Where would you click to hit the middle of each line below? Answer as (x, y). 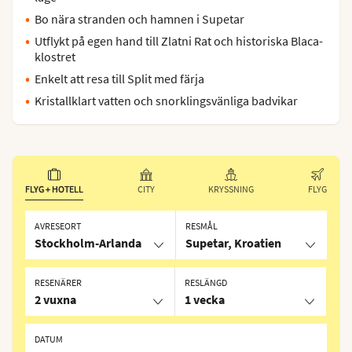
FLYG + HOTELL (54, 189)
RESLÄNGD (206, 283)
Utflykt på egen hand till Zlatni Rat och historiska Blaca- (179, 40)
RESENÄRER (58, 283)
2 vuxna (55, 300)
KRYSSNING (231, 189)
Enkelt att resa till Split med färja (119, 78)
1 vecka (205, 300)
